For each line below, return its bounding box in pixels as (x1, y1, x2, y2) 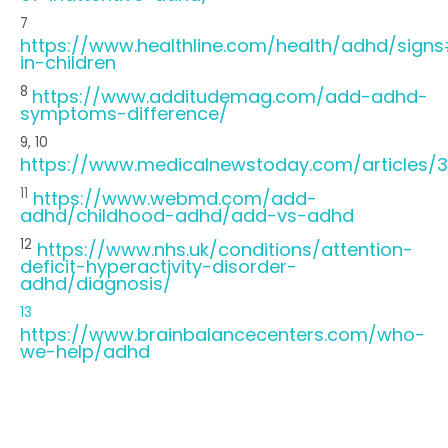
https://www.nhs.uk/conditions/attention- (37, 237, 413, 263)
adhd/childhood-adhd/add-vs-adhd (20, 203, 354, 229)
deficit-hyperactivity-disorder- (20, 254, 297, 280)
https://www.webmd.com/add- (28, 186, 317, 212)
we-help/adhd (20, 339, 150, 365)
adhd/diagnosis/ (20, 271, 172, 297)
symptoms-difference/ (20, 101, 228, 127)
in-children (20, 50, 116, 76)
